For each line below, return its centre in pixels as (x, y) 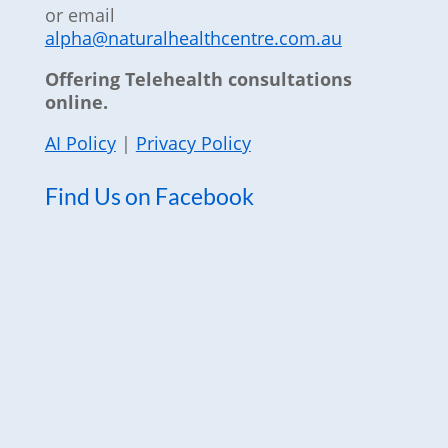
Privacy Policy (193, 143)
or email (79, 15)
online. (76, 102)
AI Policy (80, 143)
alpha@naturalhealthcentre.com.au (193, 38)
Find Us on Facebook (149, 196)
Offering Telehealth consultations (198, 79)
